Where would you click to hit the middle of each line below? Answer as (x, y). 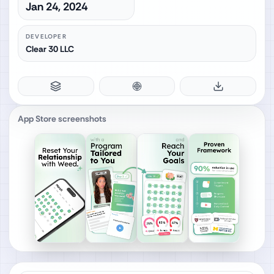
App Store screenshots (62, 118)
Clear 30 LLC (50, 49)
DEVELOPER (46, 36)
